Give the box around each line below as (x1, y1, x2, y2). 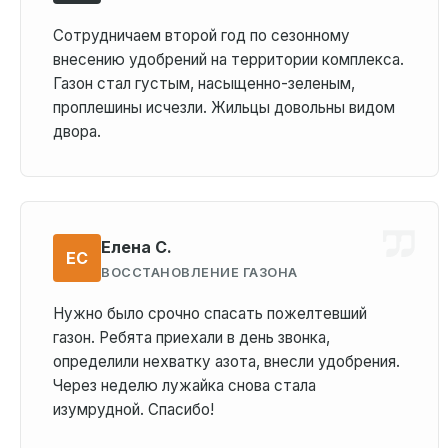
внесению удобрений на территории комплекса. (53, 50, 404, 69)
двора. (53, 122, 101, 141)
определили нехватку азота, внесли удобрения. (53, 352, 400, 371)
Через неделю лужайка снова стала (53, 376, 316, 395)
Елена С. (101, 236, 172, 257)
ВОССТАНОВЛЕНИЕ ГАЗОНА (101, 264, 298, 280)
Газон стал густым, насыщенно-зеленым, (53, 74, 355, 93)
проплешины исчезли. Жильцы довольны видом (53, 98, 395, 117)
